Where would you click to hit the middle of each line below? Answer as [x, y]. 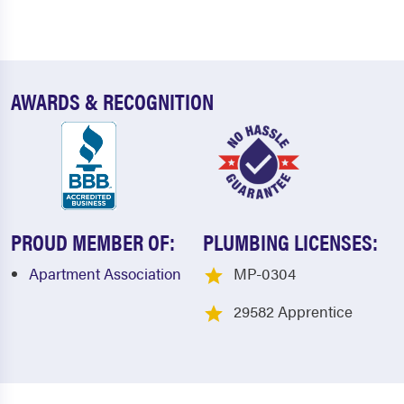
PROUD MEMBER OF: [93, 242]
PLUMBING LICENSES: [290, 242]
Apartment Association [105, 274]
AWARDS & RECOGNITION [112, 101]
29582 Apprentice [293, 311]
